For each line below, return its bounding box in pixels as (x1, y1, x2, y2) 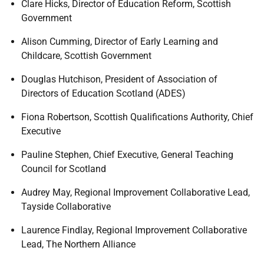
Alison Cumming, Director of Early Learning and (21, 36, 218, 47)
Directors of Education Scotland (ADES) (21, 88, 186, 99)
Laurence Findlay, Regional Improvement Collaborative (21, 225, 247, 236)
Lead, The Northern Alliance (21, 239, 136, 250)
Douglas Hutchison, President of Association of (21, 74, 217, 85)
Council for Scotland (21, 163, 106, 174)
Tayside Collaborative (21, 201, 111, 212)
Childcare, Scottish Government (21, 50, 151, 61)
